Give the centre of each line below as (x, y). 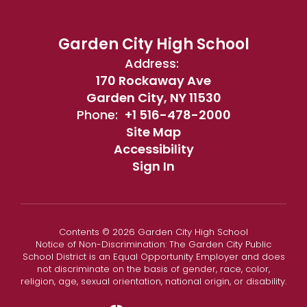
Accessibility (153, 149)
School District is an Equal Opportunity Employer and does (153, 257)
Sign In (153, 166)
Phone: (97, 115)
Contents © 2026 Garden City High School (153, 232)
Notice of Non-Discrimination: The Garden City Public (153, 244)
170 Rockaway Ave (153, 81)
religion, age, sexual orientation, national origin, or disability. (153, 281)
